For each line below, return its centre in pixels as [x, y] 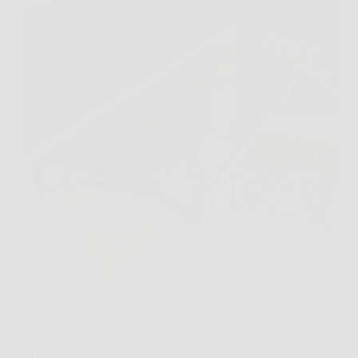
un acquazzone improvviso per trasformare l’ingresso [157, 311]
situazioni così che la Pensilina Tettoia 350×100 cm [153, 340]
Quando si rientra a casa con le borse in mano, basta [154, 296]
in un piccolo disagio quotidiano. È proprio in [138, 325]
